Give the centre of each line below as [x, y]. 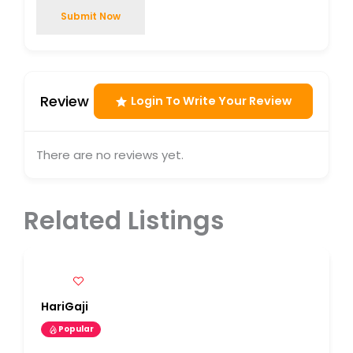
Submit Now [91, 17]
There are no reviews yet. [110, 155]
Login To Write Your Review [211, 101]
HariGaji [65, 307]
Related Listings [124, 221]
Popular [76, 329]
